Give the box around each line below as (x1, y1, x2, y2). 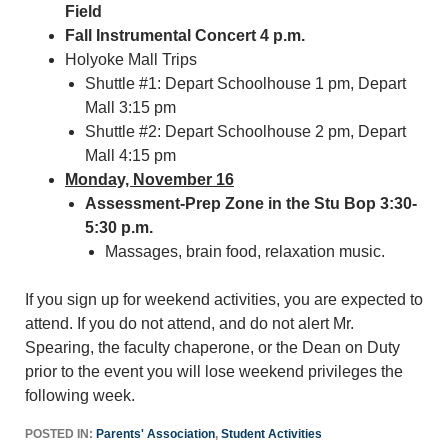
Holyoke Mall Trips (65, 51, 197, 68)
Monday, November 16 (65, 171, 234, 188)
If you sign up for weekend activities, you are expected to (25, 291, 423, 308)
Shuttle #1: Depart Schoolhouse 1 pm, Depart (85, 75, 406, 92)
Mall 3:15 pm (85, 99, 176, 116)
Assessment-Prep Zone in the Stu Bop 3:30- (85, 195, 417, 212)
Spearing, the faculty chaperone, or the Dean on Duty (25, 339, 400, 356)
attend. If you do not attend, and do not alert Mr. (25, 315, 354, 332)
